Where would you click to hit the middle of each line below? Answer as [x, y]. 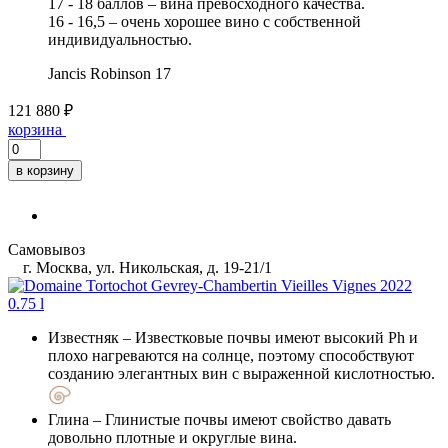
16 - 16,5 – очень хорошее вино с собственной [204, 21]
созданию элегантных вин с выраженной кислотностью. [241, 373]
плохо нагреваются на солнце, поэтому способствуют [231, 355]
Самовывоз [46, 249]
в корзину [45, 170]
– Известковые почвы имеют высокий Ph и [268, 337]
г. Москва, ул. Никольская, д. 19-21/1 [145, 267]
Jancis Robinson [99, 73]
